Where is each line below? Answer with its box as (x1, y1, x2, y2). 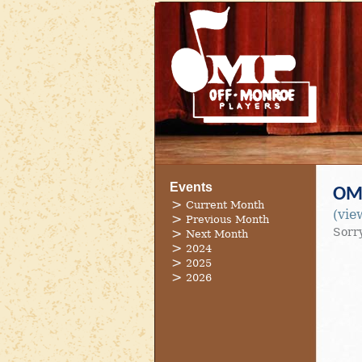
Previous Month (186, 213, 269, 225)
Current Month (186, 199, 264, 211)
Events (170, 180, 213, 194)
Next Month (186, 228, 248, 240)
